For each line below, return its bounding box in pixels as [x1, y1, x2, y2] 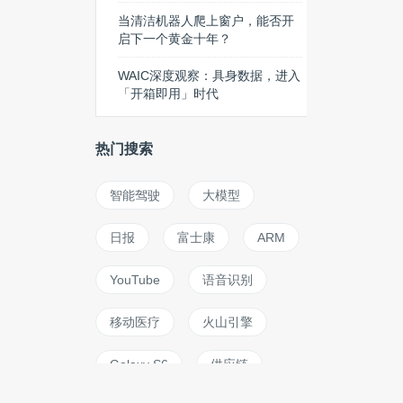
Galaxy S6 [110, 357, 168, 372]
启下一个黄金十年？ [118, 31, 231, 46]
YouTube [110, 273, 160, 287]
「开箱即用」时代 [118, 86, 219, 101]
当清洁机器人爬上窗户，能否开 [118, 13, 294, 28]
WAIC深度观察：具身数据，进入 [118, 68, 300, 83]
